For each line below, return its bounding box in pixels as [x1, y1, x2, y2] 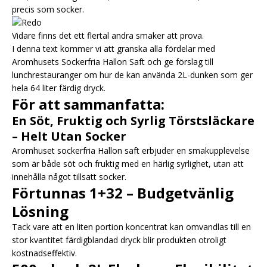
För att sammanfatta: [12, 94, 164, 114]
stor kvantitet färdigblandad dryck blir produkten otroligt [12, 234, 226, 246]
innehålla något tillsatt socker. [12, 171, 126, 183]
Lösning [12, 201, 69, 222]
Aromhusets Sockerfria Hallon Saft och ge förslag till [12, 56, 213, 68]
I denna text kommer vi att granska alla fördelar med [12, 43, 215, 55]
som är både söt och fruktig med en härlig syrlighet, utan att [12, 158, 244, 170]
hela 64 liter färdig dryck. [12, 82, 105, 94]
